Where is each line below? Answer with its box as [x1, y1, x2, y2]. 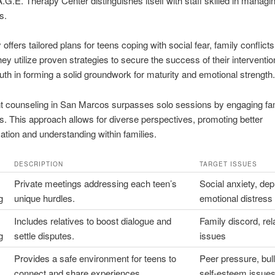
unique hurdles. [14, 191, 75, 204]
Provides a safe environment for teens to [14, 251, 176, 265]
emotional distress [199, 191, 273, 204]
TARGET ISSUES [199, 159, 257, 168]
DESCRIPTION [14, 159, 63, 168]
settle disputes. [14, 228, 74, 242]
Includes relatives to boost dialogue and [14, 214, 171, 227]
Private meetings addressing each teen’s [14, 176, 177, 190]
